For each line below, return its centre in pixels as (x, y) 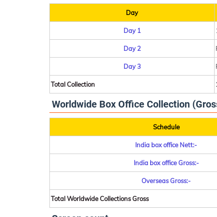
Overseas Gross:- (166, 181)
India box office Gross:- (166, 163)
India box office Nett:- (166, 145)
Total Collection (73, 84)
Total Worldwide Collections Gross (100, 199)
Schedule (166, 127)
